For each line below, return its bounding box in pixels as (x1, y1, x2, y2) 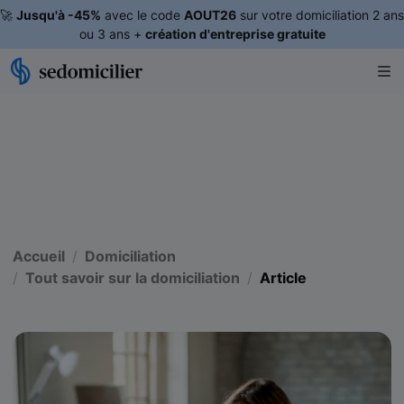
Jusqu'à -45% (16, 7, 101, 23)
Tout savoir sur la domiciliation (25, 269, 240, 287)
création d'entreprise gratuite (144, 26, 326, 41)
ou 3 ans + (78, 26, 145, 41)
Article (260, 269, 307, 287)
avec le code (101, 7, 184, 23)
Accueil (13, 247, 65, 265)
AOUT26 (184, 7, 236, 23)
